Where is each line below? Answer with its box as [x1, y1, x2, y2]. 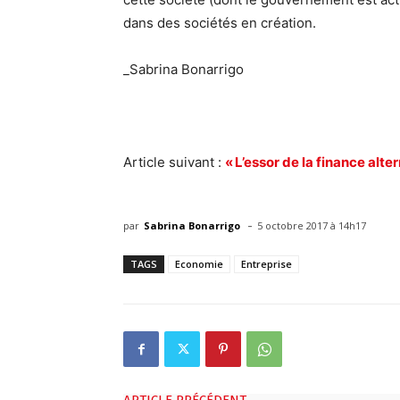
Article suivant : [123, 154, 225, 171]
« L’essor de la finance [225, 154, 368, 171]
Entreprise [241, 257, 292, 271]
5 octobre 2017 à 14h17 [257, 219, 366, 233]
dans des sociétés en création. [123, 14, 316, 32]
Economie [175, 257, 223, 271]
